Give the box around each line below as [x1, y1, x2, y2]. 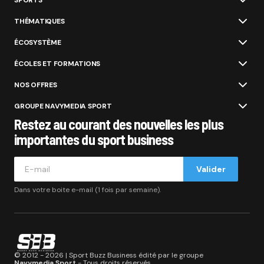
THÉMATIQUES [14, 16, 65, 27]
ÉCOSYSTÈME [14, 38, 61, 48]
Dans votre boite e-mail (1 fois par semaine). [14, 185, 161, 195]
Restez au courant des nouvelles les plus [14, 115, 223, 133]
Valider [196, 164, 226, 175]
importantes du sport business [14, 131, 174, 148]
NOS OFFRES [14, 80, 57, 90]
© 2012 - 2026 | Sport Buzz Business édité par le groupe [14, 250, 203, 260]
